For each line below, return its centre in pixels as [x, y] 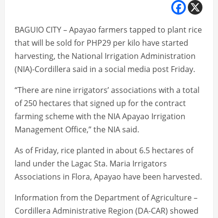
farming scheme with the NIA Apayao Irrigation [100, 117]
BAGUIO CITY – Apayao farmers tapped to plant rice [108, 30]
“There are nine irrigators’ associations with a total [107, 90]
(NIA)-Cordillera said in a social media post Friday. [105, 69]
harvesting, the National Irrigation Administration [105, 56]
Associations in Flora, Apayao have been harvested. [108, 177]
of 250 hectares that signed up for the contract [100, 103]
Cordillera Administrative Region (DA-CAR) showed [107, 211]
